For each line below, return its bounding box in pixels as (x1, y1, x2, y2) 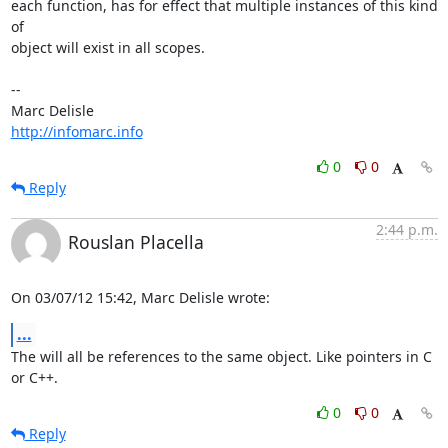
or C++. (10, 367, 58, 387)
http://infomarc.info (10, 121, 143, 141)
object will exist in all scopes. (10, 37, 205, 57)
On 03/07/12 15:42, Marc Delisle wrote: (10, 287, 270, 307)
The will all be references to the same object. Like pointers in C (10, 346, 432, 366)
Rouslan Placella (67, 229, 204, 254)
